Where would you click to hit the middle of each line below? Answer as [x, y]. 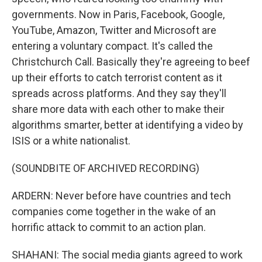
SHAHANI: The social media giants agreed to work [127, 255]
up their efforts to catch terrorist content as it [117, 77]
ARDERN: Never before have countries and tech [121, 196]
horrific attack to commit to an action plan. [109, 227]
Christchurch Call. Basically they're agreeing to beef [131, 62]
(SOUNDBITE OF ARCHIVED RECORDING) [106, 168]
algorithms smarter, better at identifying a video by [127, 125]
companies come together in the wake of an [114, 211]
